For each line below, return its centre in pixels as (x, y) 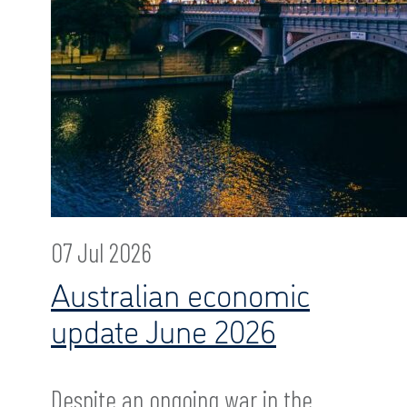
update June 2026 (164, 329)
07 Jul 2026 (101, 252)
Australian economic (180, 293)
